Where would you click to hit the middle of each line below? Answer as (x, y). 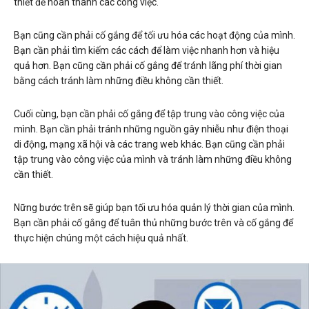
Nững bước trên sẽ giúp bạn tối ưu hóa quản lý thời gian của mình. (154, 208)
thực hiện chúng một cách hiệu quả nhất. (101, 238)
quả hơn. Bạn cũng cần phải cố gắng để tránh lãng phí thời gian (148, 66)
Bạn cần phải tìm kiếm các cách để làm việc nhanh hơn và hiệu (147, 50)
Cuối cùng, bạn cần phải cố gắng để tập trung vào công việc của (149, 114)
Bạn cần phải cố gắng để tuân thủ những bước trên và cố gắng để (153, 223)
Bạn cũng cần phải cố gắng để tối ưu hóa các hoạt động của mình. (154, 35)
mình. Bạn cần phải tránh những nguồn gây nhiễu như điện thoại (151, 129)
